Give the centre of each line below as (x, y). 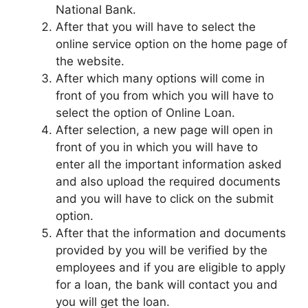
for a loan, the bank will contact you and (167, 285)
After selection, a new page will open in (164, 130)
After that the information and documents (171, 233)
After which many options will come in (160, 79)
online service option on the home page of (172, 44)
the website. (90, 62)
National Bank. (96, 10)
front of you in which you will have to (157, 147)
